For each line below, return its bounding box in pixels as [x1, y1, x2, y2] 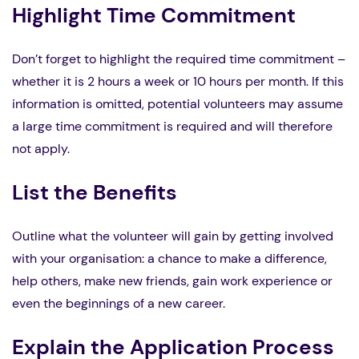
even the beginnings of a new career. [12, 295, 225, 313]
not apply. [12, 140, 70, 158]
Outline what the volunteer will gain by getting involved [12, 228, 333, 245]
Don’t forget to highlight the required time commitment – [12, 50, 345, 68]
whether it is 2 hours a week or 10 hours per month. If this [12, 73, 344, 91]
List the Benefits [12, 179, 177, 207]
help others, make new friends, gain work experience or [12, 272, 333, 290]
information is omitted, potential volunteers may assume [12, 95, 343, 113]
